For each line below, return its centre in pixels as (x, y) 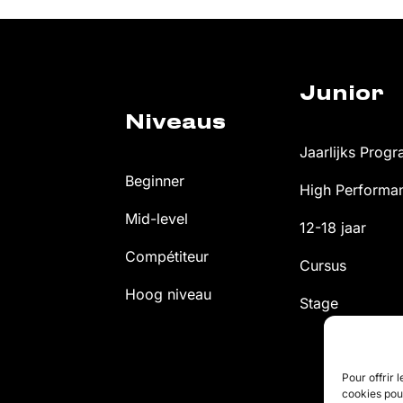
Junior (342, 94)
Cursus (323, 266)
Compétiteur (167, 257)
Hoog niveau (168, 295)
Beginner (155, 181)
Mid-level (157, 219)
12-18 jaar (333, 228)
